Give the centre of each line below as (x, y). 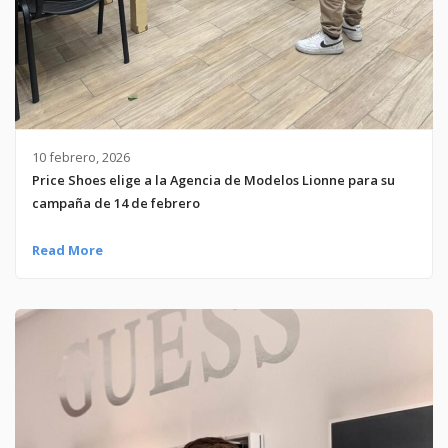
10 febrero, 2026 (80, 157)
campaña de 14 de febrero (115, 203)
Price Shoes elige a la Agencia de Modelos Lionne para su (213, 180)
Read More (67, 249)
